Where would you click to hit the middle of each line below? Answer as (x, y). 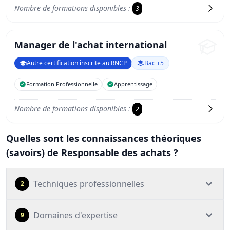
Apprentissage (133, 84)
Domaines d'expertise (75, 215)
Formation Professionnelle (62, 84)
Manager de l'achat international (91, 45)
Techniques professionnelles (89, 184)
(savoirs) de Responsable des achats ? (92, 152)
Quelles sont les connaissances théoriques (104, 138)
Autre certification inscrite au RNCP (77, 63)
